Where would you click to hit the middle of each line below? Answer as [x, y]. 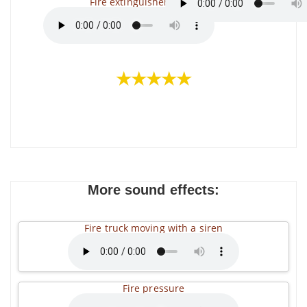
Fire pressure [153, 288]
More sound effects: [153, 190]
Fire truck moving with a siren [153, 228]
